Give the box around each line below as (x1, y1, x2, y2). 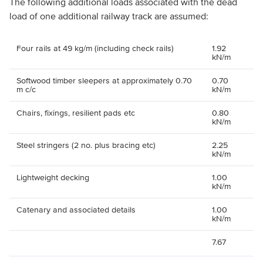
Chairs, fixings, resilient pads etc (16, 109, 135, 117)
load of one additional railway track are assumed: (9, 11, 208, 21)
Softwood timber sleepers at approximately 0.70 (16, 76, 192, 85)
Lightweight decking (16, 173, 89, 182)
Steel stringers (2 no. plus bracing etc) (16, 141, 156, 150)
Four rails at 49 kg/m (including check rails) (16, 44, 174, 53)
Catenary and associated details (16, 205, 136, 214)
